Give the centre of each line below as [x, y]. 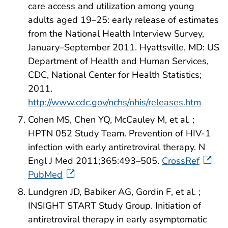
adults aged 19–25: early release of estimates [123, 20]
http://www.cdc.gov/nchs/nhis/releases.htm [115, 102]
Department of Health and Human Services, [118, 61]
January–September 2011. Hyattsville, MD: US [124, 47]
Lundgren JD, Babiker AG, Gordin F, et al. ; [114, 192]
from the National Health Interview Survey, [116, 33]
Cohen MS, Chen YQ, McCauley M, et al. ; [111, 119]
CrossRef [181, 161]
